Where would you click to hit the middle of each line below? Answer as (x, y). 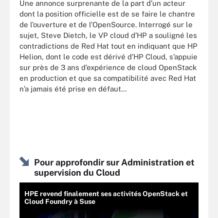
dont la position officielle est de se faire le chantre (107, 14)
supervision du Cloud (77, 172)
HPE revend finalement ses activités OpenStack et (106, 193)
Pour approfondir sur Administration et (114, 162)
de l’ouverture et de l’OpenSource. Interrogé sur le (106, 25)
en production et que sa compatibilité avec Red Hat (108, 78)
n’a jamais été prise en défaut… (73, 89)
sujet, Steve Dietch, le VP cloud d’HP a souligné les (108, 35)
